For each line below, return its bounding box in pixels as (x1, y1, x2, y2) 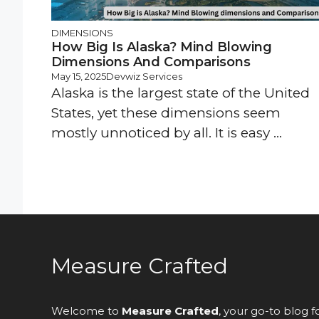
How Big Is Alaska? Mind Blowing (51, 39, 272, 56)
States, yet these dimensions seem (51, 105, 281, 122)
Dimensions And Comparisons (51, 54, 251, 70)
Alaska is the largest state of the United (51, 85, 310, 102)
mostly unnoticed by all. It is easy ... (51, 125, 282, 142)
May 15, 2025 (51, 70, 106, 83)
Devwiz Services (106, 70, 182, 83)
